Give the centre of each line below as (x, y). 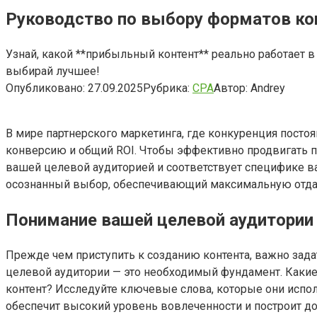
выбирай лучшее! (53, 71)
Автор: (231, 88)
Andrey (268, 88)
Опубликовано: (45, 88)
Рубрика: (166, 88)
